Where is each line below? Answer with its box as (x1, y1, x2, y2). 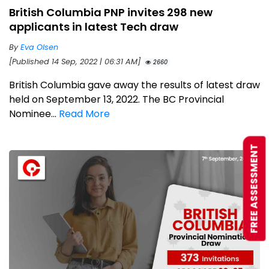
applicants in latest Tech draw (9, 19, 178, 34)
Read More (59, 106, 110, 121)
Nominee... (9, 106, 59, 121)
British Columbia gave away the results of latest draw (9, 77, 260, 92)
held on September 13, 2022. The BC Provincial (9, 92, 224, 106)
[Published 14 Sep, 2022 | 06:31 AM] (9, 56, 143, 67)
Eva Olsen (20, 41, 58, 52)
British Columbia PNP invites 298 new (9, 4, 213, 20)
